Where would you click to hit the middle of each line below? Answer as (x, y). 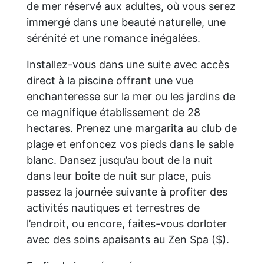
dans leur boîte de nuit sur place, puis (118, 176)
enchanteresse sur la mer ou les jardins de (131, 96)
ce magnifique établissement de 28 (113, 112)
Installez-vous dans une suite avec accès (128, 64)
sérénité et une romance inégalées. (113, 38)
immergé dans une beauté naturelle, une (126, 22)
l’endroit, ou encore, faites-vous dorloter (126, 223)
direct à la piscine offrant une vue (110, 80)
